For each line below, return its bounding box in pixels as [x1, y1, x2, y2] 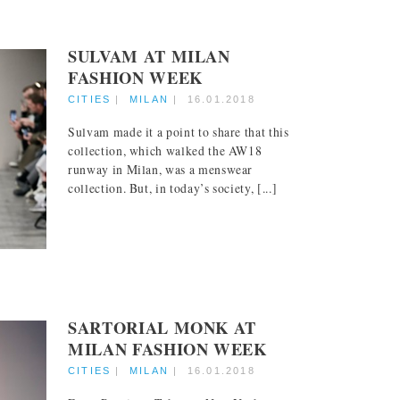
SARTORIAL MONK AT [68, 314, 257, 339]
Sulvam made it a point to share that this [68, 123, 289, 141]
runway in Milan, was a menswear [68, 161, 254, 179]
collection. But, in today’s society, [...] [68, 179, 278, 197]
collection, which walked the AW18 [68, 142, 262, 160]
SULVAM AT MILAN [68, 43, 230, 68]
